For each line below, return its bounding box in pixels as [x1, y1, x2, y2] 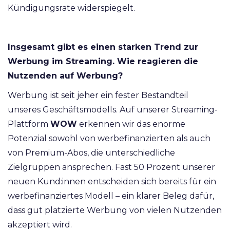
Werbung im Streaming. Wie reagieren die [8, 56, 198, 67]
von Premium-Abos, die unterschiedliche [8, 148, 175, 158]
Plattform [8, 119, 50, 129]
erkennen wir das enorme [77, 119, 185, 129]
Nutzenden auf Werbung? [8, 71, 123, 81]
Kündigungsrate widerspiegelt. [8, 3, 135, 13]
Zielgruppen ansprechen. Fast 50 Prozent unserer [8, 162, 215, 172]
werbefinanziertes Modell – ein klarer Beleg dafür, [8, 191, 214, 201]
